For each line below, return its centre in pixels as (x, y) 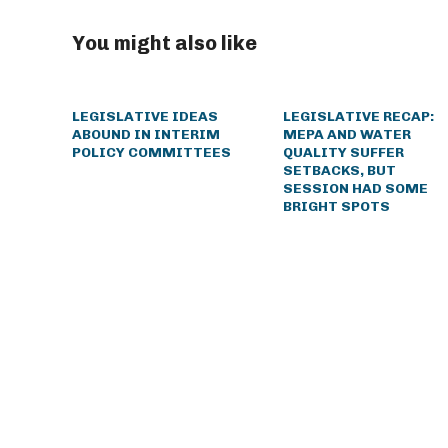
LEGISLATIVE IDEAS (145, 116)
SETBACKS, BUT (339, 170)
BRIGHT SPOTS (336, 206)
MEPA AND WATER (346, 134)
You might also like (164, 43)
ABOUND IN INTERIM (146, 134)
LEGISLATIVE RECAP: (358, 116)
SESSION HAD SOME (355, 188)
